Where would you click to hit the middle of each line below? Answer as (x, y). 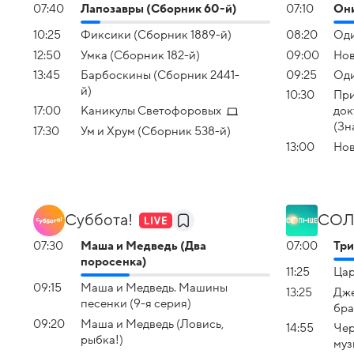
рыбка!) (102, 339)
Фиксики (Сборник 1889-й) (156, 35)
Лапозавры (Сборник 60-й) (159, 8)
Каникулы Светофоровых (151, 111)
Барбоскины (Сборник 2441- (160, 75)
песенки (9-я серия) (136, 304)
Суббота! (99, 220)
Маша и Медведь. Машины (154, 288)
